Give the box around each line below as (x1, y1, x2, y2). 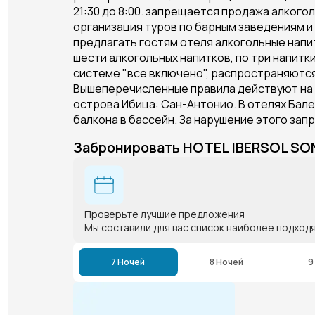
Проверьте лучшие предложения (84, 207, 245, 221)
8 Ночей (210, 255, 244, 268)
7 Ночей (111, 255, 146, 268)
